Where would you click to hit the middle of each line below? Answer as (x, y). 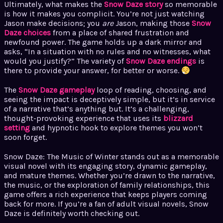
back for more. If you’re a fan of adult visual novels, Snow (106, 204)
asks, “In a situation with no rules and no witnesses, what (107, 51)
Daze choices (27, 32)
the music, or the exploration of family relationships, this (107, 185)
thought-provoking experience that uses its (84, 118)
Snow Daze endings (161, 61)
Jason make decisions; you (53, 23)
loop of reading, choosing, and (151, 90)
